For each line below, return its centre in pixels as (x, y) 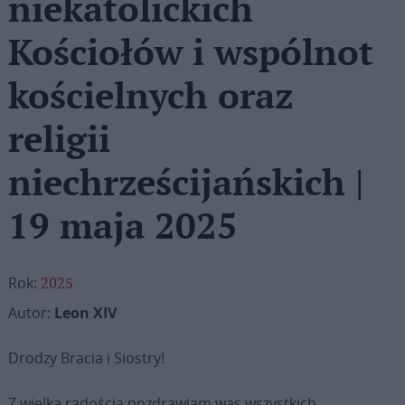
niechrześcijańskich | (185, 184)
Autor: (31, 313)
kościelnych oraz (151, 98)
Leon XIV (85, 313)
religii (59, 141)
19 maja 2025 (122, 228)
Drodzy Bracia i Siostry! (86, 358)
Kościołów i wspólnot (190, 54)
